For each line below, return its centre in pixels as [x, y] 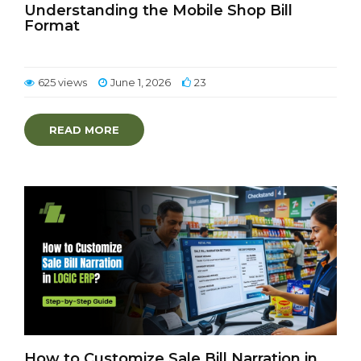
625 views [62, 82]
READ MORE [84, 130]
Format [52, 26]
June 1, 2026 [141, 82]
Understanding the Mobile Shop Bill [158, 10]
